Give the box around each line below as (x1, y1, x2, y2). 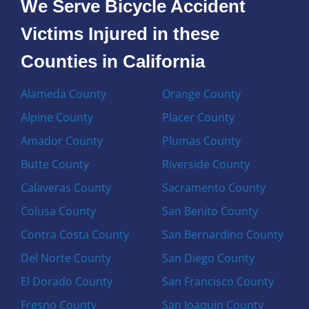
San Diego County (161, 250, 255, 266)
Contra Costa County (21, 226, 130, 242)
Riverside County (161, 156, 250, 172)
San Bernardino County (161, 226, 283, 242)
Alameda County (21, 86, 107, 101)
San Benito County (161, 203, 258, 219)
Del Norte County (21, 250, 112, 266)
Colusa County (21, 203, 97, 219)
